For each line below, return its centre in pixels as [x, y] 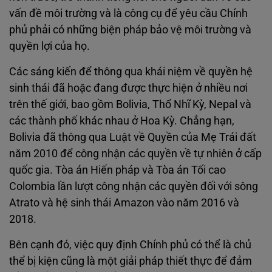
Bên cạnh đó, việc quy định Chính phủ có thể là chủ [130, 244]
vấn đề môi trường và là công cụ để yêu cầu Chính [128, 13]
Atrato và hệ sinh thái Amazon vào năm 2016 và [124, 202]
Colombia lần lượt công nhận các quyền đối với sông [134, 186]
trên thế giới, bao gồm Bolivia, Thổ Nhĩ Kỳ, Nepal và [130, 104]
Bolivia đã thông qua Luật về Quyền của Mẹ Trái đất [133, 137]
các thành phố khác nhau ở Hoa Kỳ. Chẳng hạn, [122, 121]
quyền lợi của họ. [49, 46]
